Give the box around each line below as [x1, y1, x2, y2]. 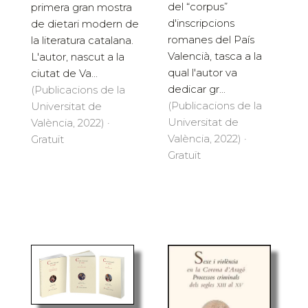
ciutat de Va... [31, 66, 98, 80]
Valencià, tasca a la [168, 49, 262, 63]
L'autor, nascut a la [31, 49, 124, 63]
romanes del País [168, 33, 254, 47]
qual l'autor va [168, 66, 237, 80]
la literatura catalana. [31, 33, 133, 47]
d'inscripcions [168, 16, 234, 30]
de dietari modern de [31, 16, 139, 30]
